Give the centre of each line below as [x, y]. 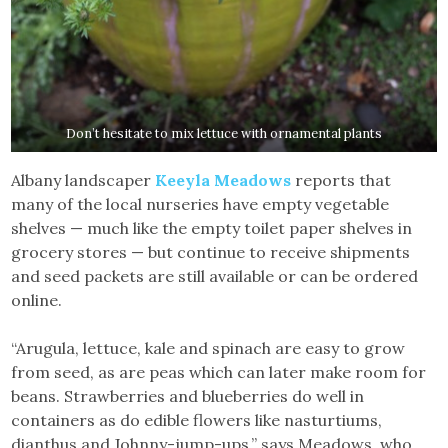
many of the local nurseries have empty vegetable [200, 203]
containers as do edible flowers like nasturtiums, [197, 419]
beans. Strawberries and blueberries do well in [188, 395]
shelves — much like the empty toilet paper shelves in [212, 227]
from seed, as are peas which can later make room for [219, 371]
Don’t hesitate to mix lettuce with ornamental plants [224, 133]
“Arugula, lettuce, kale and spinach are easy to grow [208, 347]
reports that [341, 179]
